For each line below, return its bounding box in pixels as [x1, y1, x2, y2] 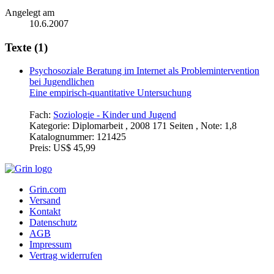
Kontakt [29, 206, 61, 217]
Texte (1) [5, 40, 48, 54]
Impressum [29, 239, 72, 250]
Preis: [29, 143, 53, 154]
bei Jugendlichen [29, 76, 94, 87]
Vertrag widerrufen [29, 250, 102, 261]
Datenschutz [29, 217, 77, 228]
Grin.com [29, 184, 66, 195]
